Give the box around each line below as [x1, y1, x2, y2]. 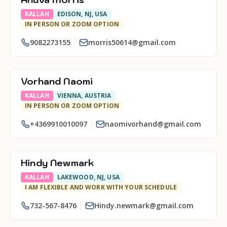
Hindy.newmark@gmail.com [94, 201, 194, 210]
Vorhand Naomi [21, 75, 93, 87]
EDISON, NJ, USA [57, 10, 107, 18]
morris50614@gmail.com [88, 37, 176, 47]
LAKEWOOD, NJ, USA [57, 173, 120, 181]
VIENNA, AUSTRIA [57, 91, 111, 100]
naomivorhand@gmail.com [105, 119, 201, 129]
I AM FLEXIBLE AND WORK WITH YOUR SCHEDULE [25, 183, 177, 192]
